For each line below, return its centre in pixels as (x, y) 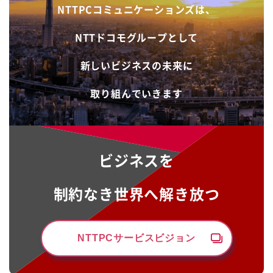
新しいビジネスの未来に (136, 65)
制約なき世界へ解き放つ (136, 193)
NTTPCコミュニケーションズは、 (136, 9)
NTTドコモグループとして (136, 37)
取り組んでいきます (136, 93)
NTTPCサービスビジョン (136, 238)
